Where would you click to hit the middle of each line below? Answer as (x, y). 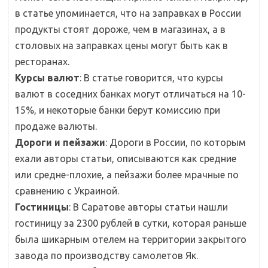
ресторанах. (42, 61)
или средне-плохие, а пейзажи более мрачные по (127, 174)
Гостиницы (42, 207)
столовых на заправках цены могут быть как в (121, 45)
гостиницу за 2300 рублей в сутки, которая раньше (131, 223)
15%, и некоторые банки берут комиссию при (118, 110)
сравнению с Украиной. (67, 191)
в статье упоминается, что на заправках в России (128, 13)
